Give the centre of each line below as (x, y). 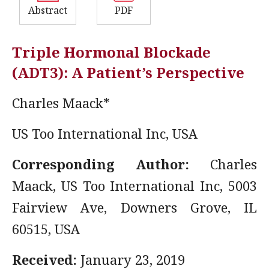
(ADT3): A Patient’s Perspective (128, 72)
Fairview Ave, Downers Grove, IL (134, 207)
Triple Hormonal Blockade (111, 52)
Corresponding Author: (111, 164)
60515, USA (46, 229)
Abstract (48, 10)
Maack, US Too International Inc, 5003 (134, 186)
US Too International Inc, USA (105, 133)
